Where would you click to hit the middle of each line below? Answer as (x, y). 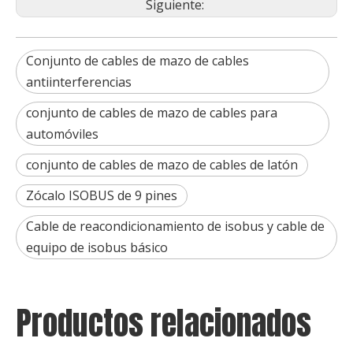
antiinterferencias (79, 82)
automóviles (62, 134)
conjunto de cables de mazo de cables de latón (162, 164)
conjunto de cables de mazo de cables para (152, 112)
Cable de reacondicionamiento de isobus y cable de (175, 226)
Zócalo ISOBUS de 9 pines (102, 195)
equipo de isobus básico (97, 247)
